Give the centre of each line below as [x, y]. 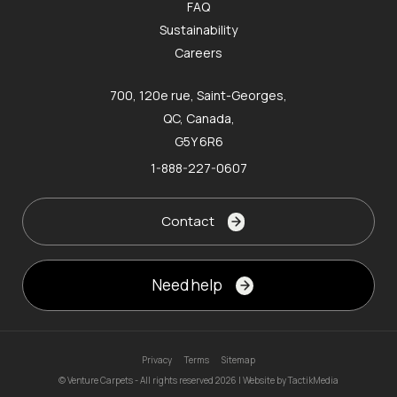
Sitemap [238, 359]
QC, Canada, [198, 118]
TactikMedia [313, 381]
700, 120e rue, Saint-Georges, [198, 95]
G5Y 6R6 [198, 141]
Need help [188, 285]
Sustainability [198, 29]
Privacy [157, 359]
